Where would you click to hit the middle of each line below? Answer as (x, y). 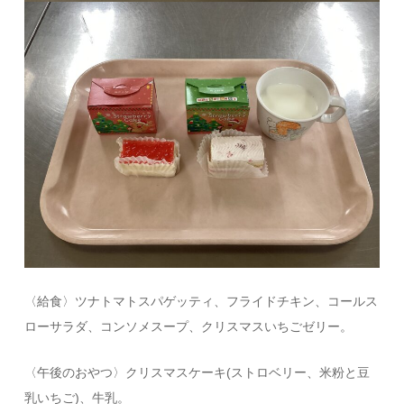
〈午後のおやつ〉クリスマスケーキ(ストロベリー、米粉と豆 (197, 372)
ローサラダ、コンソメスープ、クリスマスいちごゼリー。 (189, 326)
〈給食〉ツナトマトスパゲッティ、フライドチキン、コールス (202, 301)
